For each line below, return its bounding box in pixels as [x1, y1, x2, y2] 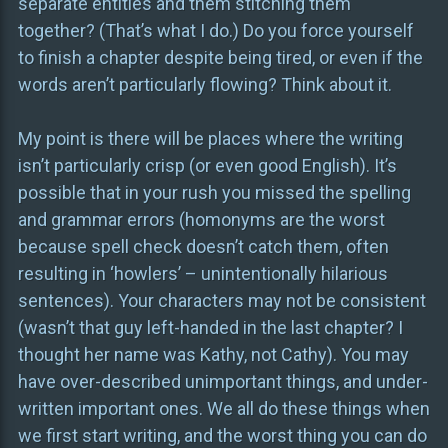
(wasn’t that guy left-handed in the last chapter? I [17, 317, 403, 339]
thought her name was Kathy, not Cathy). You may [17, 344, 409, 366]
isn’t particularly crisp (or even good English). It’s [17, 155, 397, 177]
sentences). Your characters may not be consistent [17, 290, 426, 312]
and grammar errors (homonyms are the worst [17, 209, 385, 231]
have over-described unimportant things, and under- [17, 371, 428, 393]
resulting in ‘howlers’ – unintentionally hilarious [17, 263, 388, 285]
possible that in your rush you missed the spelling [17, 182, 411, 204]
